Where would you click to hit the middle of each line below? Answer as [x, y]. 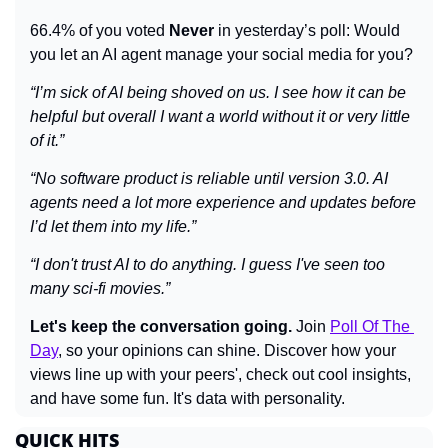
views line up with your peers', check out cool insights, [220, 374]
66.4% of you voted [99, 30]
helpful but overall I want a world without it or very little [220, 116]
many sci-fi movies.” [100, 288]
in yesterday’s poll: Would [307, 30]
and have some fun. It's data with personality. [187, 398]
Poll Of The [370, 326]
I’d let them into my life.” [113, 226]
